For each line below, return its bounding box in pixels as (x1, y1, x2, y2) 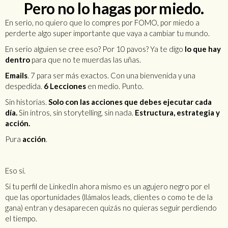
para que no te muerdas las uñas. (30, 55, 141, 65)
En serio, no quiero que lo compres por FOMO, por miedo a (5, 18, 199, 27)
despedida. (5, 81, 44, 91)
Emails (5, 71, 27, 80)
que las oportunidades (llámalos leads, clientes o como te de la (5, 192, 213, 202)
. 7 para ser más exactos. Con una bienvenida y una (27, 71, 195, 80)
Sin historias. (5, 97, 48, 107)
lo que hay (185, 44, 221, 54)
